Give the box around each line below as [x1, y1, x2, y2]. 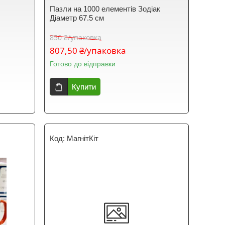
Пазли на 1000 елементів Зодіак [50, 5, 161, 13]
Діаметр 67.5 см [50, 14, 104, 22]
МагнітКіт [67, 134, 99, 143]
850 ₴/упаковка [50, 33, 102, 42]
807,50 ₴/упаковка [50, 45, 127, 56]
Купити [72, 82, 96, 91]
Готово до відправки [50, 60, 116, 68]
